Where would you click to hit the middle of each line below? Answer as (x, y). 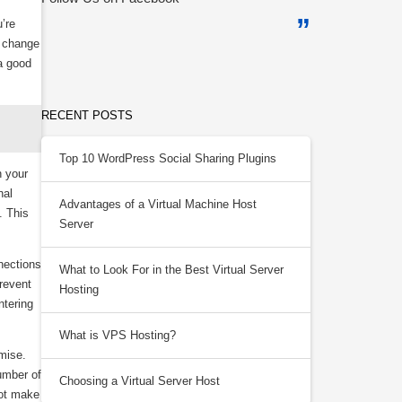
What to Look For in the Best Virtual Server (171, 270)
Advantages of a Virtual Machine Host (158, 204)
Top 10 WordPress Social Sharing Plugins (168, 158)
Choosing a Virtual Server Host (140, 381)
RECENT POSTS (87, 115)
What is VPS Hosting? (118, 335)
